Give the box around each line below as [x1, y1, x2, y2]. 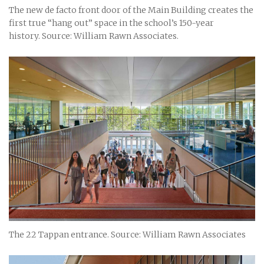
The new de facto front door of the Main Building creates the [9, 5, 253, 16]
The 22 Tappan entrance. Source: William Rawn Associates [9, 229, 246, 240]
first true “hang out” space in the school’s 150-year [9, 18, 214, 29]
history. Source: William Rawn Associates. [9, 31, 179, 42]
